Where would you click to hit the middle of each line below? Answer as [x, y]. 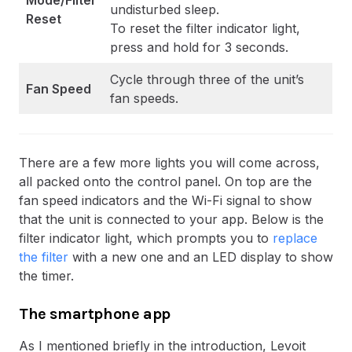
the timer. [46, 276]
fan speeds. [144, 99]
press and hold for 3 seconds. [199, 48]
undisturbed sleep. [165, 10]
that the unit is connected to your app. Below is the [171, 220]
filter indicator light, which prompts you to [146, 238]
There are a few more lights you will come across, [169, 163]
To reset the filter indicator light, [205, 29]
